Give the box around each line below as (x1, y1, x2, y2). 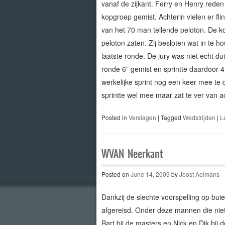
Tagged (160, 113, 183, 122)
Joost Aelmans (179, 169, 219, 178)
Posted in (101, 113, 129, 122)
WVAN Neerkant (101, 146, 163, 162)
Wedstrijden (182, 113, 215, 122)
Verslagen (128, 113, 156, 122)
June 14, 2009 (130, 169, 170, 178)
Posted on (101, 169, 131, 178)
